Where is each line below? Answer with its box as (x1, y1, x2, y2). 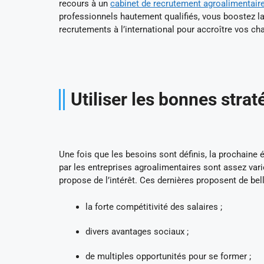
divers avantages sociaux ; (85, 226, 189, 237)
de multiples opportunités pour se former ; (85, 250, 251, 262)
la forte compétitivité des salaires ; (85, 201, 222, 212)
